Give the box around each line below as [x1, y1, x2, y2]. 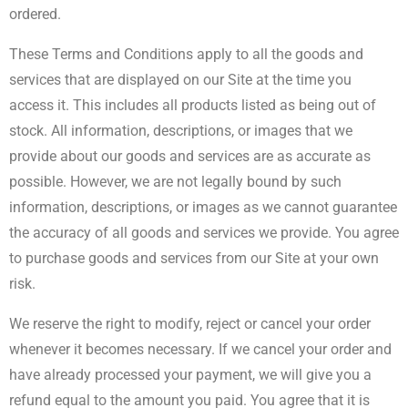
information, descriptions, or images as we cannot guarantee [9, 199, 397, 216]
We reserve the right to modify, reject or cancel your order [9, 315, 371, 332]
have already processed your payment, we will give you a [9, 366, 372, 383]
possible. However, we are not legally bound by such [9, 173, 342, 190]
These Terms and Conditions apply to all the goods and [9, 46, 363, 63]
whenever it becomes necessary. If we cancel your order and [9, 341, 392, 358]
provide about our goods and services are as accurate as [9, 148, 371, 165]
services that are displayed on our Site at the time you [9, 71, 352, 88]
